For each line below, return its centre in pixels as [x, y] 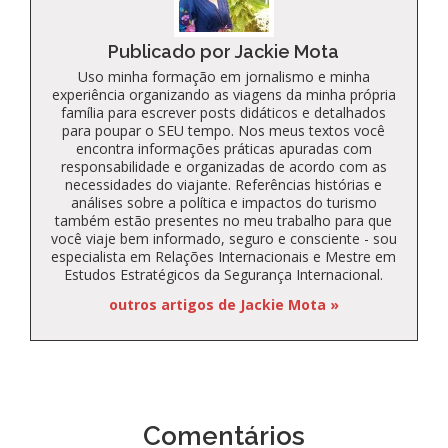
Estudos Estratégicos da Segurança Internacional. [224, 274]
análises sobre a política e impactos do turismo [223, 202]
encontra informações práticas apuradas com [223, 148]
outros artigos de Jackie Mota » [223, 304]
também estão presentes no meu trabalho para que [224, 220]
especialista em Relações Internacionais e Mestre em [224, 256]
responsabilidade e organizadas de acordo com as [223, 166]
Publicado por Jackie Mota [224, 51]
